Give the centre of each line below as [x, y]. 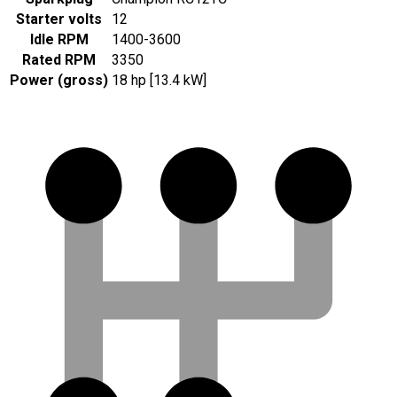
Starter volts [59, 19]
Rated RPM [59, 60]
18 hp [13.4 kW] [159, 81]
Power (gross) [59, 81]
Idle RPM [59, 40]
